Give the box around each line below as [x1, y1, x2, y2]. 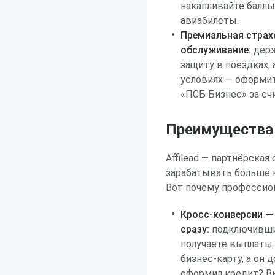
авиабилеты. [180, 15, 239, 26]
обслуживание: [180, 44, 251, 56]
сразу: [180, 223, 209, 235]
